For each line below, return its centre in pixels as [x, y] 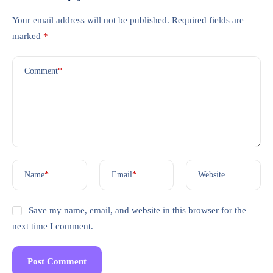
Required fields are [208, 20]
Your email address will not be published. [91, 20]
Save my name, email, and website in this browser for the [137, 211]
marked [28, 36]
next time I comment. [53, 226]
